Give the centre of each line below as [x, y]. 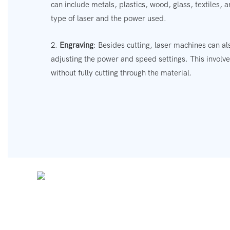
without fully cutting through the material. [122, 73]
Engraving [77, 45]
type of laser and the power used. [109, 18]
